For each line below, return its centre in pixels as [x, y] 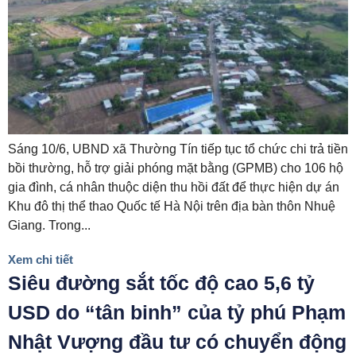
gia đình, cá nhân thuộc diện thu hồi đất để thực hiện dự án [174, 188]
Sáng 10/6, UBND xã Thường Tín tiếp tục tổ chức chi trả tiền [178, 149]
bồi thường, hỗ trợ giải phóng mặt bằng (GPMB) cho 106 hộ [176, 168]
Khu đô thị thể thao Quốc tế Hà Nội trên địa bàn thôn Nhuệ [172, 207]
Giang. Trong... [49, 226]
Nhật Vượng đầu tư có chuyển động [177, 342]
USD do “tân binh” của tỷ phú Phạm [177, 313]
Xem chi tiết [41, 260]
